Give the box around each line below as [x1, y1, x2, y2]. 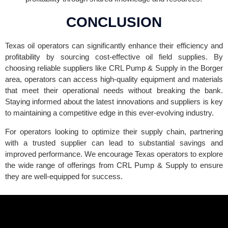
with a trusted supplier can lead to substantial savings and [5, 138, 223, 147]
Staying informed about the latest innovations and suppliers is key [5, 97, 223, 106]
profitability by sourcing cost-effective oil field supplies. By [5, 52, 223, 61]
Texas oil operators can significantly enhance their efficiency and [5, 41, 223, 50]
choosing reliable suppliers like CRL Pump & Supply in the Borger [5, 63, 223, 72]
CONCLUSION [66, 14, 162, 30]
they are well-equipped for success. [5, 172, 123, 181]
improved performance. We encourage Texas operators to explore [5, 149, 223, 158]
